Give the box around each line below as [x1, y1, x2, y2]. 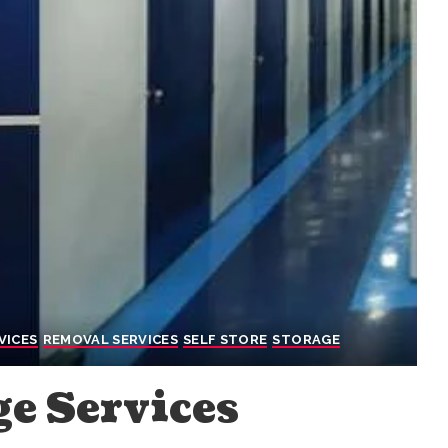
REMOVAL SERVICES [42, 331, 179, 347]
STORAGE [272, 331, 340, 347]
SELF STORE [183, 331, 268, 347]
